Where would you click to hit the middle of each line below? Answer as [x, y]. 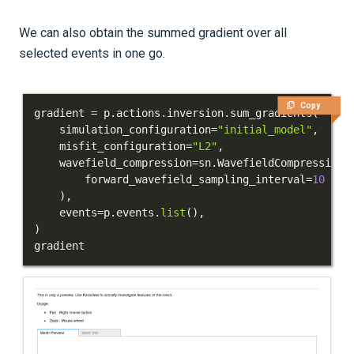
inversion [195, 113]
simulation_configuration [122, 130]
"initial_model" [265, 130]
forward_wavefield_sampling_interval [170, 180]
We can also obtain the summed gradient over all [153, 33]
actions [138, 113]
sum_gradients [271, 113]
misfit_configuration [110, 147]
